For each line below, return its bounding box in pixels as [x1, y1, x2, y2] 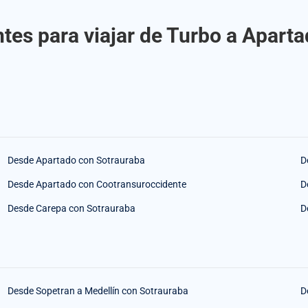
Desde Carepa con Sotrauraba [7, 203, 135, 214]
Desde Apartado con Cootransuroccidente [7, 179, 186, 190]
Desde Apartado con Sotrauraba [7, 155, 145, 166]
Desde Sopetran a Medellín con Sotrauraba [7, 285, 188, 297]
